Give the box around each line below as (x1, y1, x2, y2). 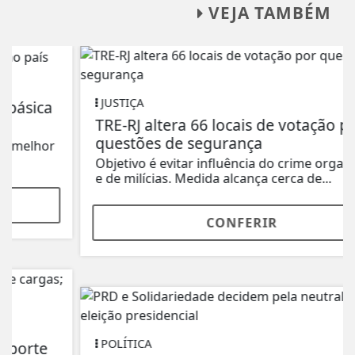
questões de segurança (31, 132, 198, 155)
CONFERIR (142, 214, 213, 232)
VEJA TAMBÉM (204, 2, 331, 25)
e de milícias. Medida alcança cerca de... (31, 170, 267, 188)
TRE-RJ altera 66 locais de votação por (31, 114, 300, 136)
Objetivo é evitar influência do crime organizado (31, 155, 319, 173)
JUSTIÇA (33, 95, 79, 111)
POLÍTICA (33, 336, 87, 352)
